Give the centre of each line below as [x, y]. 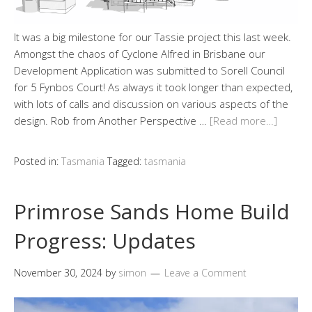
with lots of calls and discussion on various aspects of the [151, 104]
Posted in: [38, 162]
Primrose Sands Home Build [152, 212]
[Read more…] [243, 121]
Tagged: [126, 162]
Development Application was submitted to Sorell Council [149, 71]
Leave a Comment [205, 273]
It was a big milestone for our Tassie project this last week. [153, 37]
